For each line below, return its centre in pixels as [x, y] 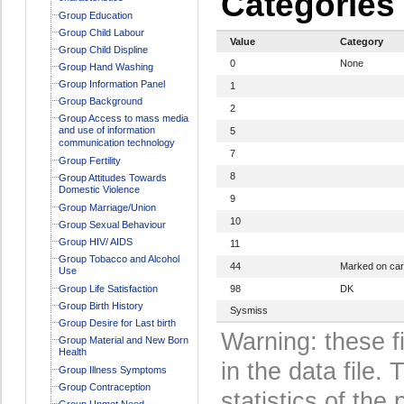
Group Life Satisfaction [108, 288]
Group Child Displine [103, 49]
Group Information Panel [111, 83]
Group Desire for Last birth [117, 322]
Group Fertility [89, 160]
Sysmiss [248, 310]
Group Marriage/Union [107, 207]
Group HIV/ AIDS [95, 241]
